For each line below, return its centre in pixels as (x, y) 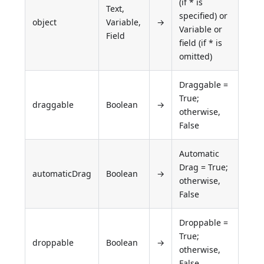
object (45, 22)
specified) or (204, 16)
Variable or (201, 29)
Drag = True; (204, 167)
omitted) (196, 57)
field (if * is (201, 43)
